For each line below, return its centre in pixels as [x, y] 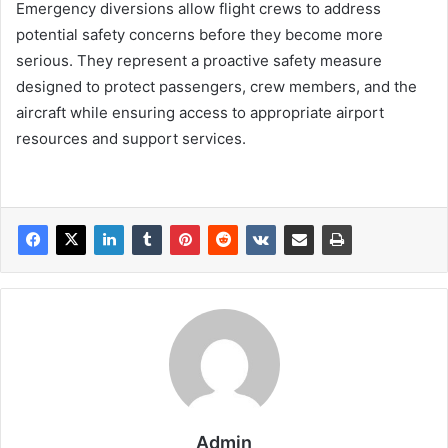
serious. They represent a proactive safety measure [199, 60]
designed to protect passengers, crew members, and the [216, 86]
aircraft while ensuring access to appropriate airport [200, 112]
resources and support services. [131, 138]
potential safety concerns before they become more [199, 34]
